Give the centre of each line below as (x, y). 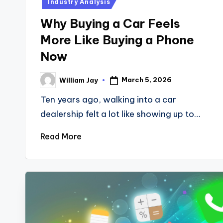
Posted (53, 83)
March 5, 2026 (146, 80)
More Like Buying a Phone (117, 40)
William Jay (79, 80)
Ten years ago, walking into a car (108, 100)
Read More (61, 136)
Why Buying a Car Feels (110, 23)
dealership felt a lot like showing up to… (120, 114)
